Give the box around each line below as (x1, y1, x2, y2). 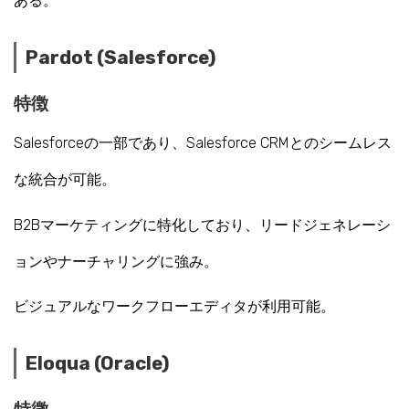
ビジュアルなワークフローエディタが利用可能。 (14, 298, 335, 316)
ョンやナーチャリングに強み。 (14, 252, 218, 270)
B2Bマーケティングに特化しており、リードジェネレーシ (14, 215, 391, 234)
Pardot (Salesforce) (26, 47, 216, 69)
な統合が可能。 (14, 171, 116, 189)
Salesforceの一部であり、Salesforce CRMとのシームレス (14, 134, 392, 152)
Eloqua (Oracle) (26, 352, 170, 375)
